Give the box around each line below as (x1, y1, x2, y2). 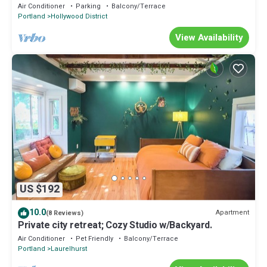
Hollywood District (51, 11, 107, 21)
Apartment (216, 207, 249, 218)
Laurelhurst (51, 243, 87, 254)
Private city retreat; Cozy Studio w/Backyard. (18, 218, 212, 232)
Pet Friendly (76, 233, 113, 244)
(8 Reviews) (46, 207, 83, 218)
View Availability (175, 30, 243, 44)
